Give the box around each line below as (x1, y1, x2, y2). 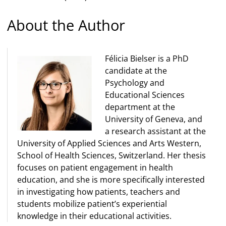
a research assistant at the (105, 126, 206, 137)
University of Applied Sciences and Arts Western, (17, 138, 202, 149)
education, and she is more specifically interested (17, 174, 205, 186)
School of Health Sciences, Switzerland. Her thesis (17, 150, 206, 161)
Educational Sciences (105, 89, 185, 101)
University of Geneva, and (105, 114, 203, 125)
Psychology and (105, 77, 165, 89)
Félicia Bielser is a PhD (105, 53, 189, 65)
